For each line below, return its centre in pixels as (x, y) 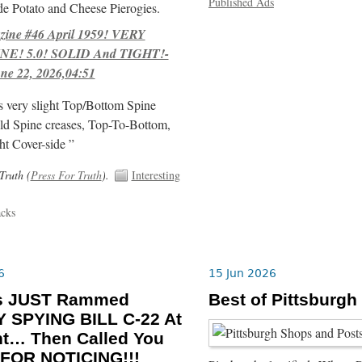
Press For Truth (66, 175)
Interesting (156, 175)
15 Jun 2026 (242, 274)
